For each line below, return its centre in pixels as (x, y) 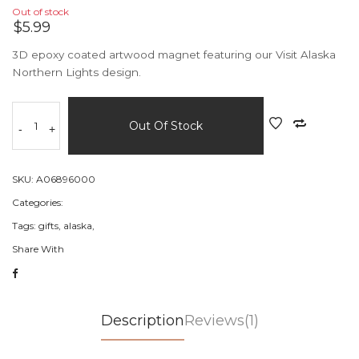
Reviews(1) (221, 321)
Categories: (39, 202)
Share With (38, 249)
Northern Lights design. (77, 72)
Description (142, 321)
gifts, (50, 226)
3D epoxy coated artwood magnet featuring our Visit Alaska (174, 54)
